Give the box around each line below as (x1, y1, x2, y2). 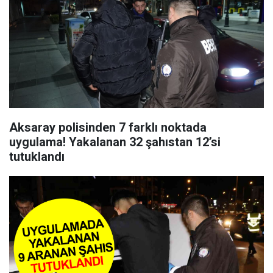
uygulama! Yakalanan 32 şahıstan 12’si (9, 135, 221, 149)
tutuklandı (9, 149, 65, 164)
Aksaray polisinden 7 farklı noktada (9, 120, 207, 135)
